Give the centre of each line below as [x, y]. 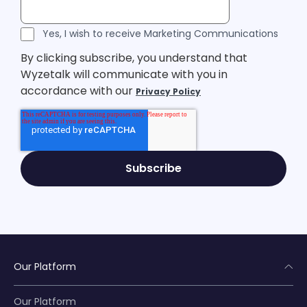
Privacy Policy [168, 92]
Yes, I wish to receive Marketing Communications [160, 34]
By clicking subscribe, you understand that [134, 58]
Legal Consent [58, 32]
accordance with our [78, 91]
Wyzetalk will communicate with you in [124, 75]
